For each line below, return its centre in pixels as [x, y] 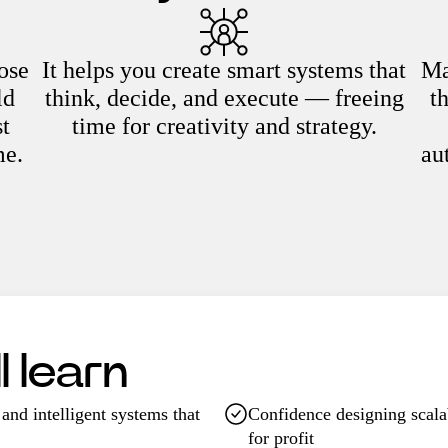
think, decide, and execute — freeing [224, 98]
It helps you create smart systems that [224, 70]
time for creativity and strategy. [224, 126]
